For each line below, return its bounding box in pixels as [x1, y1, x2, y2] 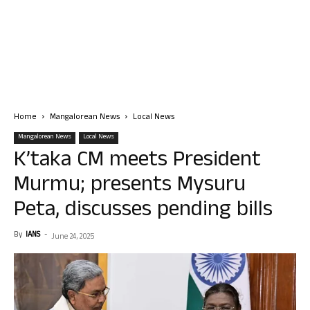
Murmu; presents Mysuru [14, 168, 246, 205]
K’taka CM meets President [14, 143, 261, 180]
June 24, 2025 [51, 231, 94, 244]
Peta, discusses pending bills [14, 193, 273, 230]
